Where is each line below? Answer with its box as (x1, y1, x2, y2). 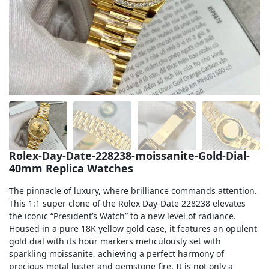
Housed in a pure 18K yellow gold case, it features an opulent (9, 223, 257, 234)
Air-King (12, 54, 45, 65)
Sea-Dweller (12, 5, 60, 16)
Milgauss (12, 79, 49, 90)
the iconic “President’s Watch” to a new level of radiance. (9, 210, 236, 222)
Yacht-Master (12, 29, 65, 41)
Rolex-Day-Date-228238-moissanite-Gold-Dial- (9, 148, 250, 163)
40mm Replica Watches (9, 161, 133, 175)
